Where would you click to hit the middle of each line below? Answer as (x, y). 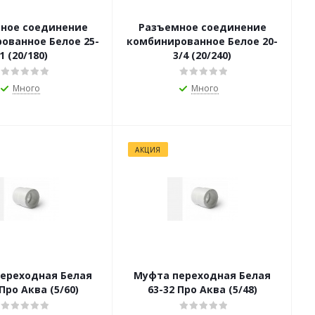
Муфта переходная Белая (202, 276)
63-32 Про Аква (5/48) (202, 290)
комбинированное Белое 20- (202, 41)
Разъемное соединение (202, 27)
